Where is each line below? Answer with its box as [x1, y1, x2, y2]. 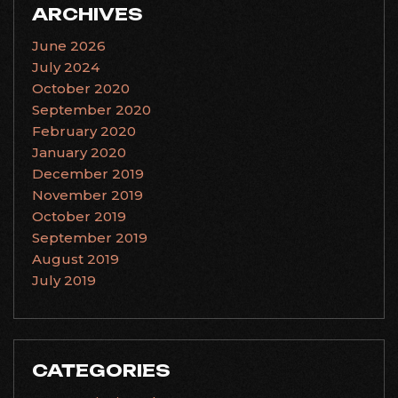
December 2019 [32, 165, 144, 182]
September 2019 [32, 229, 147, 246]
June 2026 [32, 37, 106, 54]
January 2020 [32, 144, 126, 161]
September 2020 [32, 101, 151, 118]
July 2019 [32, 272, 96, 289]
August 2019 [32, 251, 119, 267]
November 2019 [32, 187, 143, 203]
